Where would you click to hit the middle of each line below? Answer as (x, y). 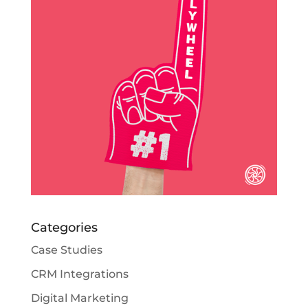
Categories (64, 228)
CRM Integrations (79, 274)
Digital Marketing (79, 298)
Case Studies (66, 250)
